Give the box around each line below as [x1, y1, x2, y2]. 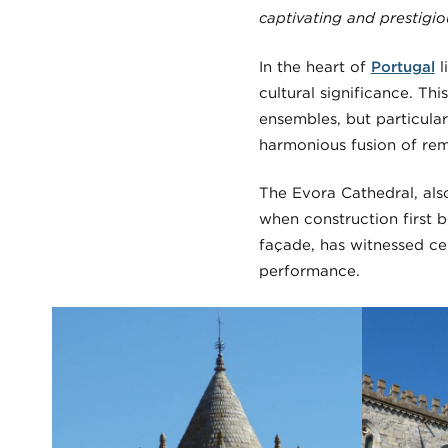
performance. [258, 262, 360, 281]
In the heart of [258, 57, 371, 76]
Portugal [370, 57, 435, 76]
